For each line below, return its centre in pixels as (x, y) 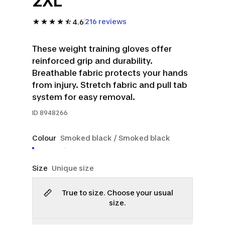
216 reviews (106, 21)
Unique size (73, 168)
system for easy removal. (84, 97)
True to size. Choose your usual (118, 193)
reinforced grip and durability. (92, 61)
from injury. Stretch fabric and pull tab (110, 85)
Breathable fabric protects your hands (110, 73)
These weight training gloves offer (102, 49)
